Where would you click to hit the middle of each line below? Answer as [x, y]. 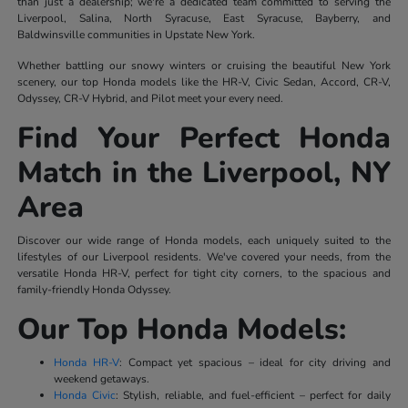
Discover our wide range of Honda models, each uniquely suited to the [204, 240]
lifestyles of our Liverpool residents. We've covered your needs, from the [204, 256]
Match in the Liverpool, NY [204, 172]
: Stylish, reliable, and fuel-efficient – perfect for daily [253, 395]
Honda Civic [85, 395]
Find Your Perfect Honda [204, 138]
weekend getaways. [102, 378]
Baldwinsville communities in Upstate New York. [137, 34]
